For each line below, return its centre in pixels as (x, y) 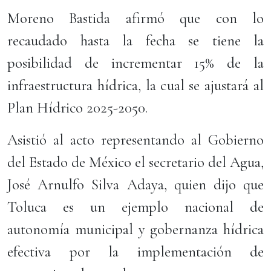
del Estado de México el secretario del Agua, (135, 162)
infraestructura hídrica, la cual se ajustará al (135, 85)
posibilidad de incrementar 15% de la (135, 63)
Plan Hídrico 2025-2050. (77, 108)
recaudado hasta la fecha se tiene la (135, 41)
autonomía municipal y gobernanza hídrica (135, 229)
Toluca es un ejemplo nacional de (135, 207)
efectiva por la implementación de (135, 252)
